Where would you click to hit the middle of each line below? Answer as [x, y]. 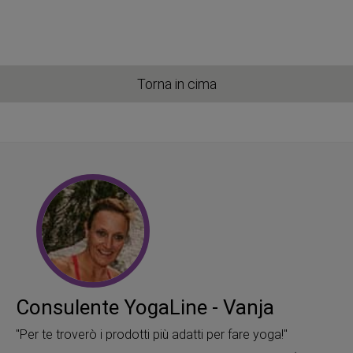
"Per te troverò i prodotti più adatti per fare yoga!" [152, 335]
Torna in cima [176, 84]
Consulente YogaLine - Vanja [145, 308]
